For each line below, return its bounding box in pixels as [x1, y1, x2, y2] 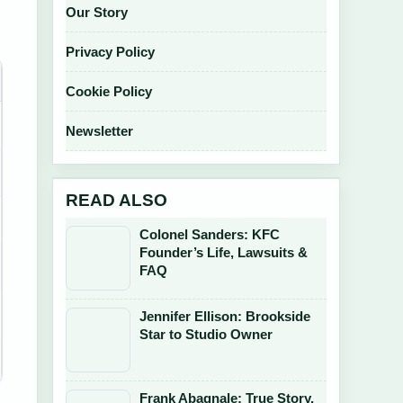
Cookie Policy [66, 84, 152, 99]
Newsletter [66, 123, 133, 139]
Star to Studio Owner [139, 327, 273, 342]
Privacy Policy [66, 44, 155, 59]
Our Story [66, 4, 128, 20]
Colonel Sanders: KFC [139, 227, 280, 242]
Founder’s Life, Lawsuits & [139, 245, 308, 260]
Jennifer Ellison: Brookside [139, 309, 310, 324]
